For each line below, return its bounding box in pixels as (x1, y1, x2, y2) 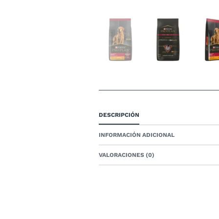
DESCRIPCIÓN (99, 111, 139, 118)
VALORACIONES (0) (99, 152, 154, 158)
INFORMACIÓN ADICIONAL (99, 131, 175, 138)
